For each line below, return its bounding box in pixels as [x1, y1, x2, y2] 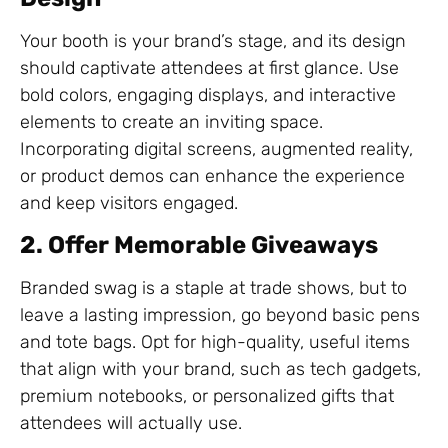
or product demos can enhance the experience [20, 164, 405, 187]
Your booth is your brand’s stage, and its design [20, 29, 406, 52]
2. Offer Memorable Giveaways [20, 230, 378, 259]
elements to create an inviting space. [20, 110, 323, 133]
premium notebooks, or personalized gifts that [20, 384, 394, 407]
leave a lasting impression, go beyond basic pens [20, 303, 420, 326]
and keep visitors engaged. [20, 191, 238, 214]
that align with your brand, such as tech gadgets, [20, 357, 421, 380]
